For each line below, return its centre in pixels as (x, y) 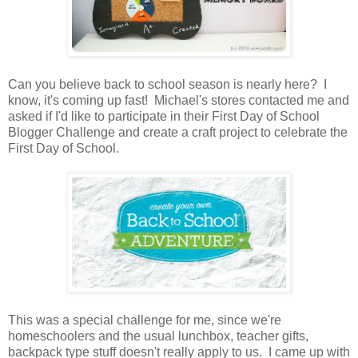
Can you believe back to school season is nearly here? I (167, 84)
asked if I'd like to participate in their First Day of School (164, 116)
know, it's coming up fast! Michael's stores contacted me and (179, 100)
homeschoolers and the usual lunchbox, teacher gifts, (158, 336)
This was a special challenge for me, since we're (145, 320)
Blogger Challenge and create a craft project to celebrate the (178, 132)
